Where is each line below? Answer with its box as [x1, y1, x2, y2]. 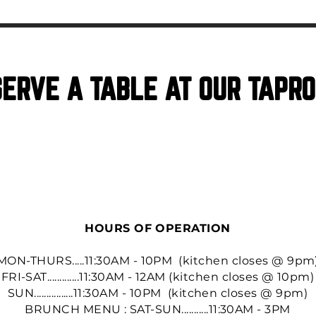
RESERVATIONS [87, 145, 229, 176]
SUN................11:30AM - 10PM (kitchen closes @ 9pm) [7, 286, 308, 300]
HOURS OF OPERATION [85, 221, 231, 235]
